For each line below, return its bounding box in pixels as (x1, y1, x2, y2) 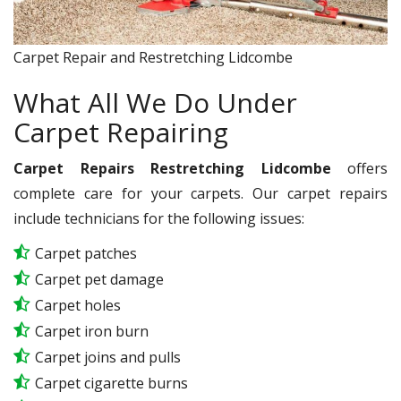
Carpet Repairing (13, 114, 228, 151)
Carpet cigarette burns (35, 373, 188, 394)
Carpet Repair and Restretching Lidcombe (13, 47, 293, 68)
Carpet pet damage (35, 269, 164, 290)
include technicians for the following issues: (13, 209, 311, 229)
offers (330, 158, 388, 179)
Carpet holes (35, 295, 121, 316)
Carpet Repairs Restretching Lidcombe (13, 158, 331, 179)
